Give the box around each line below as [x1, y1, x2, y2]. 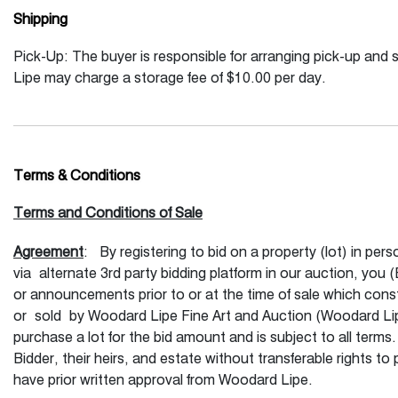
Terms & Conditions [13, 169, 140, 184]
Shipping [13, 12, 68, 28]
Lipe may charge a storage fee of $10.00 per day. [13, 71, 326, 86]
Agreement [13, 245, 84, 260]
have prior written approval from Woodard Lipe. [13, 373, 313, 388]
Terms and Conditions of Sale [13, 206, 203, 221]
